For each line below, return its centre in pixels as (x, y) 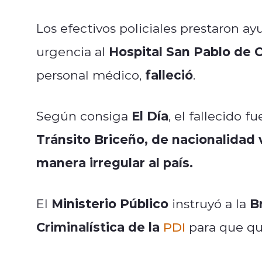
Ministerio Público (108, 203)
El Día (150, 115)
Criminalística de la (100, 226)
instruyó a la (209, 203)
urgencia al (73, 51)
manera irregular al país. (115, 162)
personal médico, (91, 75)
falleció (169, 74)
